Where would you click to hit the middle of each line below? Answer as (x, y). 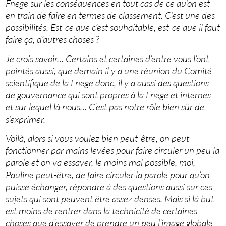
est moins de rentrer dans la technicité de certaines (102, 211)
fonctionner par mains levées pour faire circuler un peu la (113, 151)
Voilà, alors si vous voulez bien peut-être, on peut (98, 138)
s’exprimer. (26, 119)
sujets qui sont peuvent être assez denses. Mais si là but (110, 199)
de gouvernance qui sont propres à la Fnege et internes (108, 95)
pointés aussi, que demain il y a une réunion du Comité (109, 71)
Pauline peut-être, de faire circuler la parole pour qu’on (108, 175)
